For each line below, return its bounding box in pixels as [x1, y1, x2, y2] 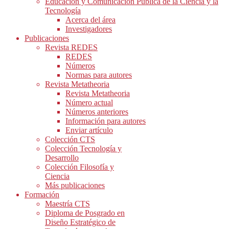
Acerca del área [65, 15, 116, 24]
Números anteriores [65, 107, 128, 116]
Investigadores [65, 25, 112, 33]
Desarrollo [45, 153, 79, 162]
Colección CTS [45, 135, 95, 144]
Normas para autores [65, 71, 132, 79]
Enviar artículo [65, 126, 113, 134]
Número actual [65, 98, 113, 107]
